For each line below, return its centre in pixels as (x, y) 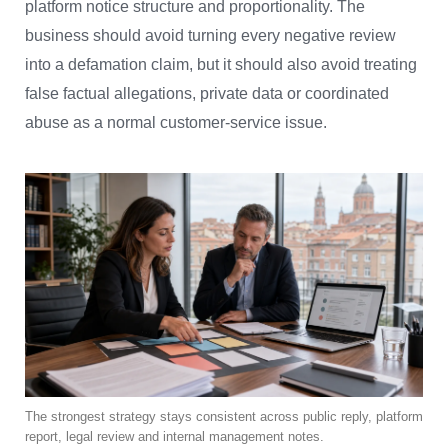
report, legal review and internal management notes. (174, 436)
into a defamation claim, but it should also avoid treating (221, 64)
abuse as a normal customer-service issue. (176, 122)
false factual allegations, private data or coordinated (207, 93)
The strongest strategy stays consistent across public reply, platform (224, 416)
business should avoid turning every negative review (210, 35)
